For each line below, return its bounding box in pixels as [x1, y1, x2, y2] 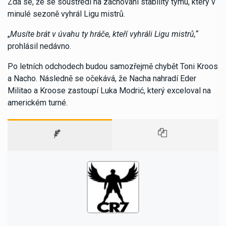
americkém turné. [8, 97, 68, 107]
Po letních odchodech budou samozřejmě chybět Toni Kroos [8, 61, 218, 71]
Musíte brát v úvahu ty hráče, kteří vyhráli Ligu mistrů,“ [10, 29, 198, 39]
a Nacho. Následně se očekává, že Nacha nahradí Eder [8, 73, 196, 83]
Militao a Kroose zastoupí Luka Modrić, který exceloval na [8, 85, 211, 95]
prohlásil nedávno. [8, 41, 71, 51]
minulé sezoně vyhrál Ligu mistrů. [8, 9, 125, 19]
